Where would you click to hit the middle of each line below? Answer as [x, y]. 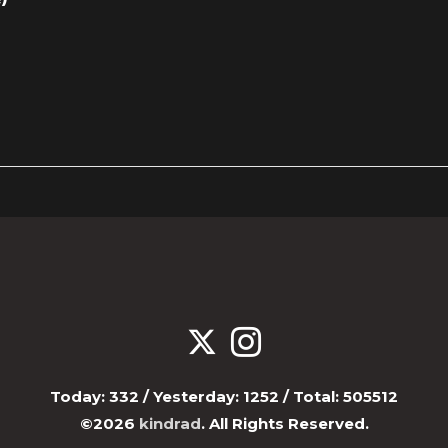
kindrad [169, 423]
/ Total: [311, 396]
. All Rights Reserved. [284, 423]
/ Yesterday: [191, 396]
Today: [79, 396]
